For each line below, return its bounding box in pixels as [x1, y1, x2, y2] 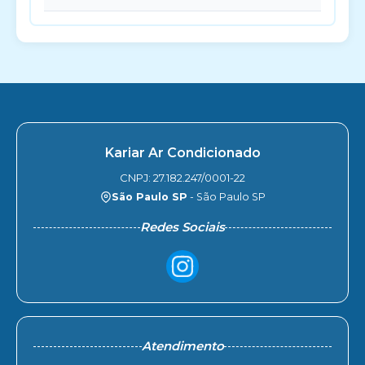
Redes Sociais [140, 219, 225, 235]
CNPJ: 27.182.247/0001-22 [120, 171, 245, 184]
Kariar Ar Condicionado [104, 145, 261, 161]
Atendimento [141, 338, 224, 354]
